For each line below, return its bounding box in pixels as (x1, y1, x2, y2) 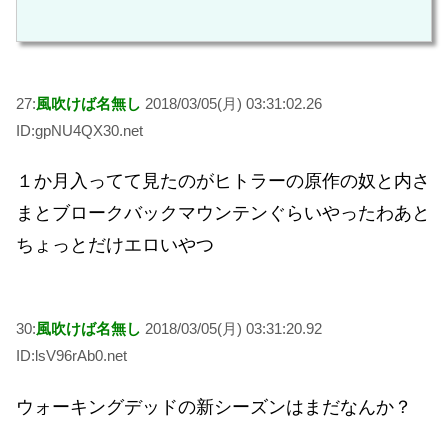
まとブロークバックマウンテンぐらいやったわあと (16, 203, 430, 224)
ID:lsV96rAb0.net (16, 346, 127, 364)
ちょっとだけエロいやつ (16, 235, 214, 256)
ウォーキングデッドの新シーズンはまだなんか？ (16, 396, 412, 417)
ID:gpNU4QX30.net (16, 121, 143, 139)
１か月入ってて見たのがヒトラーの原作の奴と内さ (16, 171, 430, 192)
